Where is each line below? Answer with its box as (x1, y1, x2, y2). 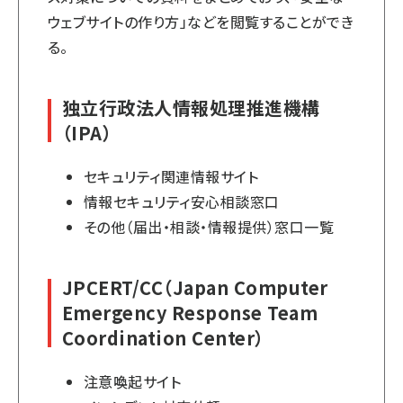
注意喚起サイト (84, 371, 182, 392)
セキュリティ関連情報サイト (84, 166, 259, 187)
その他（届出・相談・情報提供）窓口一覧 (84, 216, 335, 237)
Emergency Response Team (62, 300, 318, 326)
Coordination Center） (62, 325, 264, 351)
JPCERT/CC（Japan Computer (62, 274, 328, 300)
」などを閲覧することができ (179, 11, 354, 32)
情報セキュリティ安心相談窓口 (84, 191, 280, 212)
